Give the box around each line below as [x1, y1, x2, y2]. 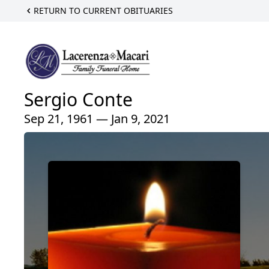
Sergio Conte [24, 87, 133, 112]
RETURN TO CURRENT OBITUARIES [34, 5, 173, 16]
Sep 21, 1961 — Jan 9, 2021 [24, 110, 170, 127]
